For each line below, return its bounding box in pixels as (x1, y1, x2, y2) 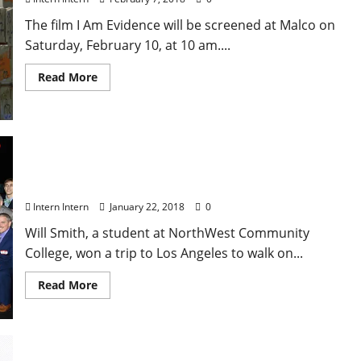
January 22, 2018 (106, 200, 187, 214)
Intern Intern (32, 200, 89, 214)
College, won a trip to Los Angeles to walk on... (24, 244, 303, 263)
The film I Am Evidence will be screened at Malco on (24, 16, 335, 35)
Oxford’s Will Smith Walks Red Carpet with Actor (24, 160, 334, 178)
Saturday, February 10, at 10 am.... (24, 36, 230, 55)
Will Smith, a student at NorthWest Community (24, 224, 309, 243)
